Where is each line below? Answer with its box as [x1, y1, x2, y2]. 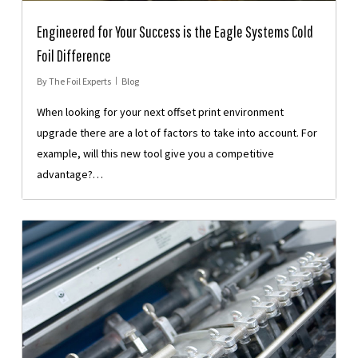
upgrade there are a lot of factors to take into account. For [36, 125, 317, 140]
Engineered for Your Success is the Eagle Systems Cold [36, 22, 313, 41]
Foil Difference [36, 46, 111, 65]
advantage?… [36, 166, 103, 181]
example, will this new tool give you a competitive [36, 145, 274, 161]
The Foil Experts [48, 74, 111, 87]
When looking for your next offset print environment [36, 104, 284, 119]
